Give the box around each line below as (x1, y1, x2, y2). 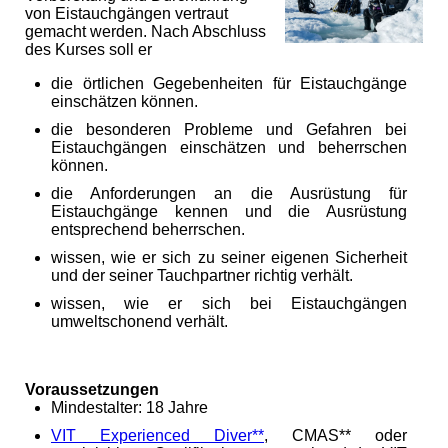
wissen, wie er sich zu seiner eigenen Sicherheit (51, 249, 407, 267)
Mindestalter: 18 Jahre (51, 399, 208, 417)
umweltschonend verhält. (51, 313, 228, 331)
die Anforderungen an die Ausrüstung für (51, 185, 407, 203)
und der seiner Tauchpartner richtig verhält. (51, 267, 353, 285)
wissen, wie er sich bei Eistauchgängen (51, 295, 407, 313)
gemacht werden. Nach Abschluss (25, 23, 266, 41)
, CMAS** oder (264, 427, 407, 445)
